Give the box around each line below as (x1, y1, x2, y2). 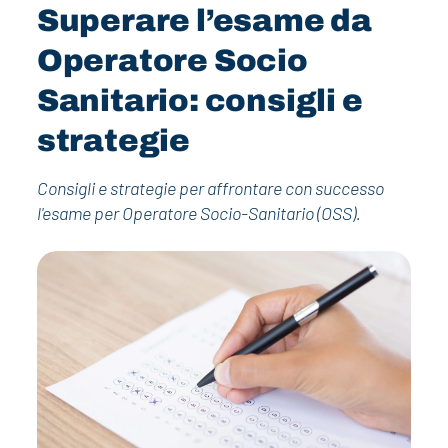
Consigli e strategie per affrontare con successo (36, 176, 384, 199)
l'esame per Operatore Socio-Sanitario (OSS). (36, 201, 361, 224)
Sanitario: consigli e (36, 83, 363, 118)
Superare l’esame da (36, 3, 373, 38)
